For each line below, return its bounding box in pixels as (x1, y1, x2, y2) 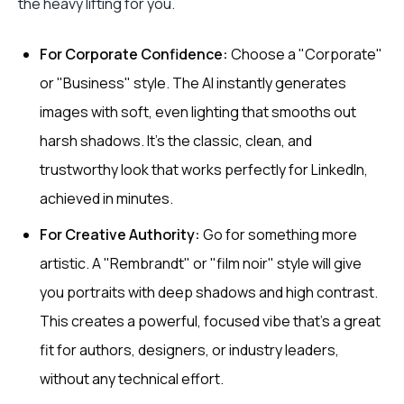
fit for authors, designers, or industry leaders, (40, 340, 339, 361)
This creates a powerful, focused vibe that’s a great (40, 311, 381, 332)
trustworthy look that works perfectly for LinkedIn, (40, 160, 368, 180)
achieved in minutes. (40, 188, 173, 209)
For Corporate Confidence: (40, 44, 228, 65)
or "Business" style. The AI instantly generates (40, 73, 346, 94)
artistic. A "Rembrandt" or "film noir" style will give (40, 253, 362, 274)
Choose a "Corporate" (228, 44, 382, 65)
